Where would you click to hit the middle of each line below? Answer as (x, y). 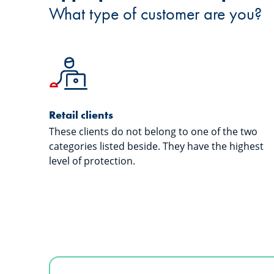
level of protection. (92, 161)
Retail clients (81, 115)
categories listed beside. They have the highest (156, 146)
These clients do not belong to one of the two (153, 131)
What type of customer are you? (155, 14)
